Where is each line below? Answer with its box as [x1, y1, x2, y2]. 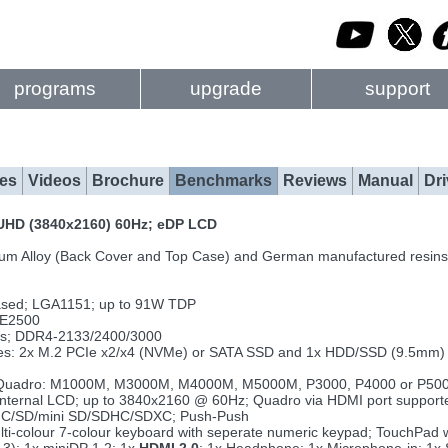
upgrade [190, 78, 262, 99]
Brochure [92, 172, 164, 189]
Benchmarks [175, 172, 272, 189]
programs [14, 78, 96, 99]
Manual [358, 172, 413, 189]
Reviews [283, 172, 347, 189]
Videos [28, 172, 81, 189]
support [364, 78, 430, 99]
